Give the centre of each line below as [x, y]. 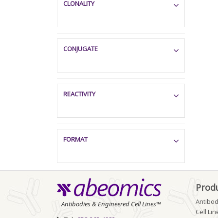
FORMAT [75, 139]
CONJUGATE [81, 49]
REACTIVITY [79, 94]
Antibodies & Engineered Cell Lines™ [111, 204]
